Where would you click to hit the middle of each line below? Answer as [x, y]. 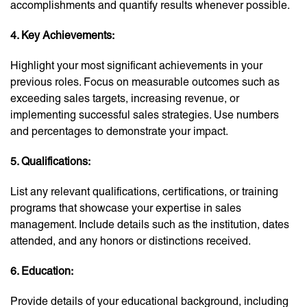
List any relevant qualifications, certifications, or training [144, 192]
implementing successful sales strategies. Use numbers [145, 115]
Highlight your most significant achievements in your [136, 66]
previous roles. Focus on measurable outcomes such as [145, 82]
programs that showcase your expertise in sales [126, 208]
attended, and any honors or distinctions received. [131, 241]
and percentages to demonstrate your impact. [119, 132]
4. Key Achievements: [62, 36]
